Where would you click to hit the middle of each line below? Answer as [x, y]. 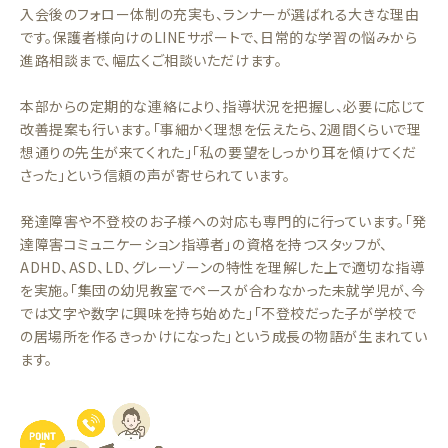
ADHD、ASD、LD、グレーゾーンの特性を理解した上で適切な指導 [222, 267]
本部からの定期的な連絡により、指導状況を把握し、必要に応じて [223, 106]
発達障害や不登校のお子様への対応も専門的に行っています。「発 [223, 221]
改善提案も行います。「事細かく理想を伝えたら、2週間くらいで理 [221, 129]
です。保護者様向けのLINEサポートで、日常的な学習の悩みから [219, 37]
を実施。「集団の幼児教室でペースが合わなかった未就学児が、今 [223, 290]
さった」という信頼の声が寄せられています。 [155, 175]
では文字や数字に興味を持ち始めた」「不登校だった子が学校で [218, 313]
